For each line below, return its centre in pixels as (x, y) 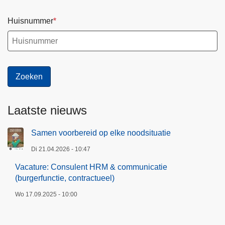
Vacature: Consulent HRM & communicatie (91, 167)
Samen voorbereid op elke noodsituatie (101, 133)
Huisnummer (30, 21)
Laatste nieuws (47, 110)
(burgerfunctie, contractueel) (65, 178)
